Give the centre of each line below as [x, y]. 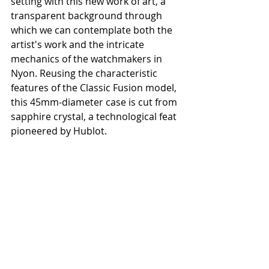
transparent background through [88, 15]
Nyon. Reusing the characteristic [85, 73]
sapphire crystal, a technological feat [95, 116]
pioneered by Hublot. [59, 131]
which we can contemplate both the [93, 30]
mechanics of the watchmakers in [88, 59]
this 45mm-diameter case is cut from [95, 102]
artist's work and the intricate [79, 44]
